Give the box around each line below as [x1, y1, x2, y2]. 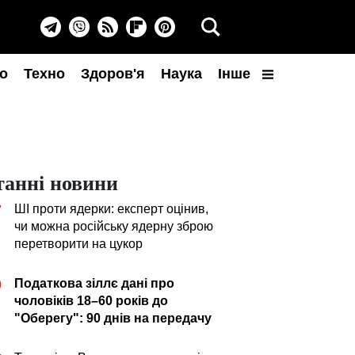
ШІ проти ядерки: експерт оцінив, [14, 202, 208, 216]
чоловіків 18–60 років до [14, 294, 168, 307]
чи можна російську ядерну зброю [14, 219, 213, 233]
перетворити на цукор [14, 237, 143, 250]
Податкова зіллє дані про [14, 277, 174, 290]
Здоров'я [81, 66, 145, 82]
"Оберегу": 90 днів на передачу [14, 311, 212, 325]
